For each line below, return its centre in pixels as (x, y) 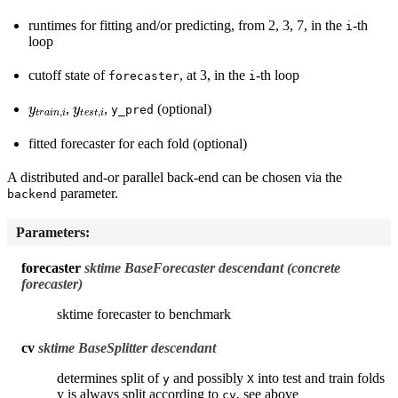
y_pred (133, 109)
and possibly (208, 378)
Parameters (51, 232)
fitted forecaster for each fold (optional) (138, 144)
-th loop (278, 75)
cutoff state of (68, 75)
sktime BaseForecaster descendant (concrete (212, 267)
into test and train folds (319, 378)
